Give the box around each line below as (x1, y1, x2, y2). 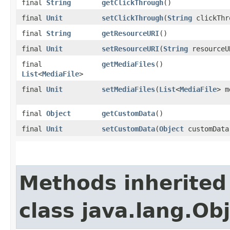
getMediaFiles (102, 60, 155, 68)
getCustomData (102, 109, 155, 118)
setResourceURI (102, 44, 159, 53)
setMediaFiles (102, 85, 155, 93)
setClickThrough (102, 13, 163, 22)
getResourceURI (102, 29, 159, 37)
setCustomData (102, 124, 155, 133)
